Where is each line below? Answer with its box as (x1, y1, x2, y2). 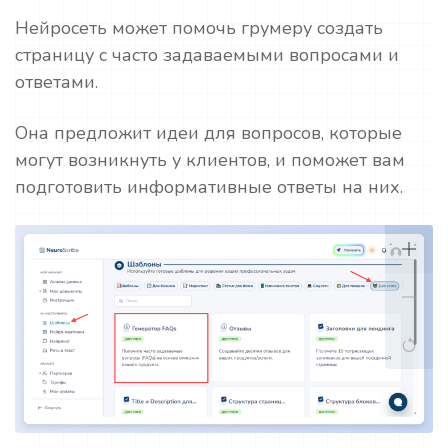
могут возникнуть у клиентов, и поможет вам (15, 148, 405, 173)
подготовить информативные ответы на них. (15, 175, 403, 200)
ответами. (15, 70, 98, 95)
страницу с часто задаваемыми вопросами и (15, 43, 399, 68)
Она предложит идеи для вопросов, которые (15, 121, 402, 146)
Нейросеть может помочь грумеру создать (15, 16, 383, 41)
